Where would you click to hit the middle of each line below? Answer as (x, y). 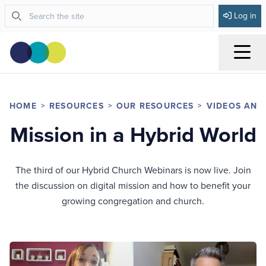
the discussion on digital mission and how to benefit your (133, 186)
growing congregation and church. (133, 201)
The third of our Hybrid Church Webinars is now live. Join (133, 170)
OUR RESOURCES (155, 106)
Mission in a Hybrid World (133, 134)
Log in (245, 15)
